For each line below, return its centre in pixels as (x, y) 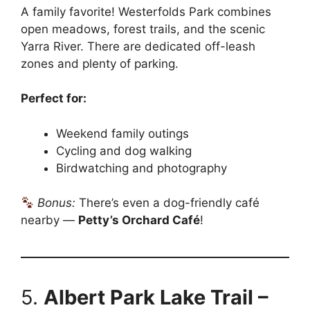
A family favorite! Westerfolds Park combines (146, 11)
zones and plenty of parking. (100, 63)
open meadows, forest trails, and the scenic (143, 29)
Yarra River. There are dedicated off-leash (138, 46)
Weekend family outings (122, 133)
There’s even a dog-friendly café (168, 203)
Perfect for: (54, 98)
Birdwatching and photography (142, 168)
